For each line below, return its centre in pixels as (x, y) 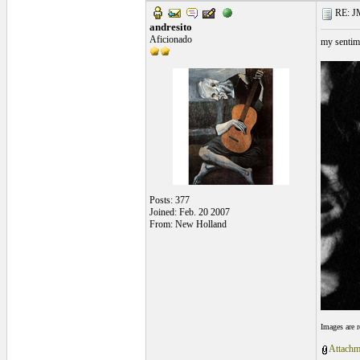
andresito (170, 27)
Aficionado (170, 39)
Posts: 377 (169, 200)
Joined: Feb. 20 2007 (189, 212)
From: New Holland (188, 224)
